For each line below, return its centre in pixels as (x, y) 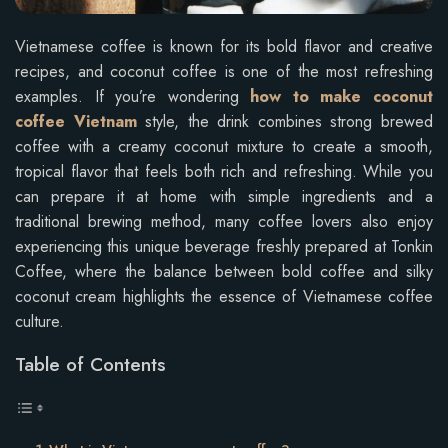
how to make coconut (342, 96)
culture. (39, 321)
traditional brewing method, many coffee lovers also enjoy (224, 221)
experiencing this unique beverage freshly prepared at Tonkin (224, 246)
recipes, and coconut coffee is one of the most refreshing (224, 71)
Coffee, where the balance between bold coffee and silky (224, 271)
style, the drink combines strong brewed (285, 121)
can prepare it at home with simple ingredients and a (224, 196)
